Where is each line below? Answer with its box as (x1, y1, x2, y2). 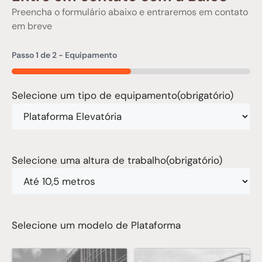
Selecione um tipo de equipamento (12, 89, 177, 102)
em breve (12, 20, 52, 32)
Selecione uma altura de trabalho (12, 154, 166, 167)
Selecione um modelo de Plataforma (12, 219, 181, 232)
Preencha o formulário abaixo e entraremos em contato (12, 6, 248, 18)
